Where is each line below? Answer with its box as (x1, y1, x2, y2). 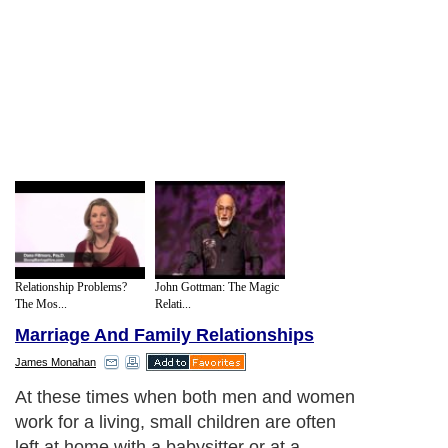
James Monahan (15, 356, 96, 369)
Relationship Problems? (15, 279, 127, 294)
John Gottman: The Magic (155, 279, 279, 294)
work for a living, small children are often (15, 412, 336, 433)
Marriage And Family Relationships (15, 325, 314, 346)
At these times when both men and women (15, 387, 355, 408)
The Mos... (15, 296, 67, 311)
